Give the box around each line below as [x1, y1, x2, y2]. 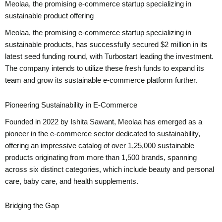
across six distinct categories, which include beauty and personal [5, 165, 214, 173]
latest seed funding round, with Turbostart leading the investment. [5, 53, 214, 61]
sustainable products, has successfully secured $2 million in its [5, 41, 208, 49]
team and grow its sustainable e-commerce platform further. [5, 76, 197, 85]
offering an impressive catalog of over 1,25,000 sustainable [5, 141, 194, 150]
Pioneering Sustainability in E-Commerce [5, 101, 137, 109]
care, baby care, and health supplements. [5, 177, 138, 185]
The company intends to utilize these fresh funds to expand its [5, 64, 204, 73]
